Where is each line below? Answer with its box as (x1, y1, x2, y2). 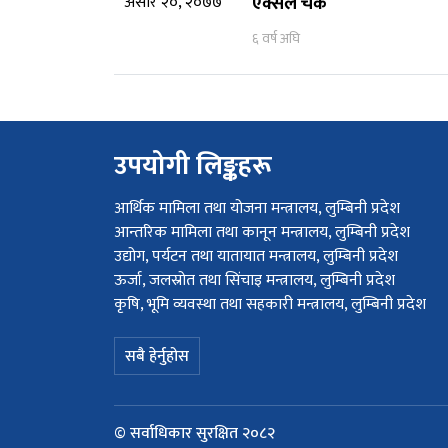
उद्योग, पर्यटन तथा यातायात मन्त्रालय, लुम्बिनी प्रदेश (114, 243, 398, 270)
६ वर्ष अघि (252, 27, 300, 50)
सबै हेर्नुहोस (125, 343, 189, 370)
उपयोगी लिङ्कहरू (114, 145, 272, 188)
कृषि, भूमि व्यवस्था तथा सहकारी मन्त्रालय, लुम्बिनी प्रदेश (114, 291, 426, 318)
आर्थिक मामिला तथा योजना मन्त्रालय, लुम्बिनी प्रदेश (114, 195, 400, 222)
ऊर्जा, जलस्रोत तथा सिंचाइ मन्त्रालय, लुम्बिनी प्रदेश (114, 267, 395, 294)
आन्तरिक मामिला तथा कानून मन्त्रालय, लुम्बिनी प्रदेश (114, 219, 410, 246)
